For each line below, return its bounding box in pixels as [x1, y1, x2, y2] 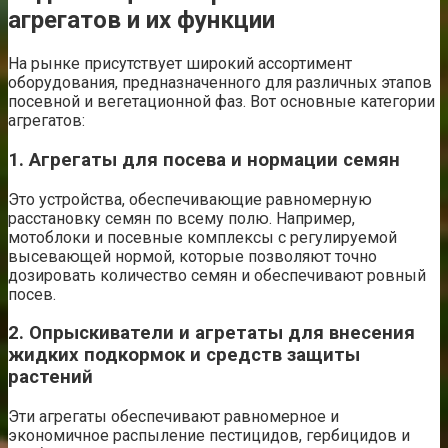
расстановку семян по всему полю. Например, [8, 208, 355, 228]
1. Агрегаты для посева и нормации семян [8, 148, 400, 171]
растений [8, 366, 93, 389]
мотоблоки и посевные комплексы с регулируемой [8, 227, 397, 247]
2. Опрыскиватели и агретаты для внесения [8, 322, 415, 345]
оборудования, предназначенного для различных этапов [8, 73, 432, 93]
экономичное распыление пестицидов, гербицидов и [8, 426, 410, 446]
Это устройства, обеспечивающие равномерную [8, 189, 372, 209]
